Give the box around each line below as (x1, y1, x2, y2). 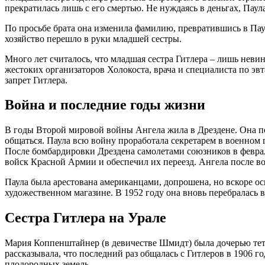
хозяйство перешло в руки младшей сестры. (5, 33, 182, 44)
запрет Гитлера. (5, 75, 67, 85)
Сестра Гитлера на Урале (5, 210, 166, 226)
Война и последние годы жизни (5, 97, 205, 113)
